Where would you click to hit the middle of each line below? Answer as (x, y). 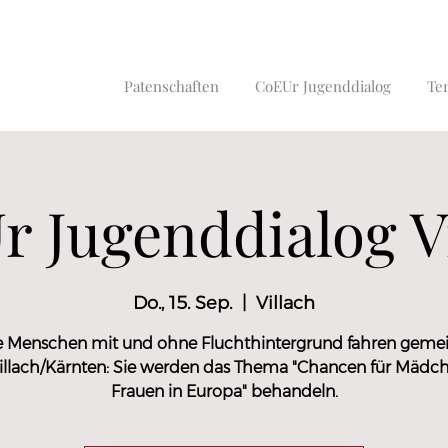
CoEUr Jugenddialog (322, 86)
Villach (285, 303)
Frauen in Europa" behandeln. (224, 391)
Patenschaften (171, 86)
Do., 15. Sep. (182, 303)
